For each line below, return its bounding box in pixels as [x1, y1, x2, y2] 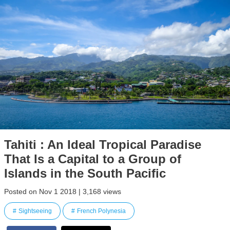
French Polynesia [77, 207, 126, 215]
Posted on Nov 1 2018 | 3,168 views [4, 187, 121, 196]
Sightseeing [18, 207, 52, 215]
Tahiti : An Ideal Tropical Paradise [4, 137, 201, 151]
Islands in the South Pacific [4, 166, 166, 180]
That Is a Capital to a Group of [4, 151, 181, 166]
